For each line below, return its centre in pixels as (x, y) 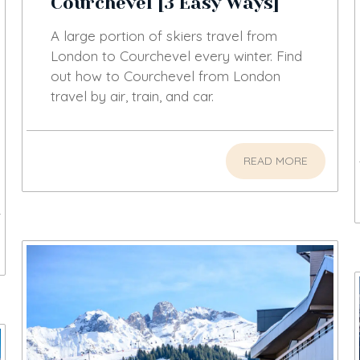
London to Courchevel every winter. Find (177, 56)
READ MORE (275, 161)
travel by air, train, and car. (133, 96)
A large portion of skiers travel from (164, 36)
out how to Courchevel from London (166, 76)
